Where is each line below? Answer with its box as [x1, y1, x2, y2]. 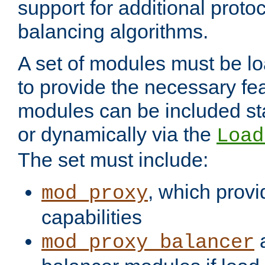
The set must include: [18, 148, 208, 172]
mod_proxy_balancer [41, 231, 254, 254]
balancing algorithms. [18, 20, 208, 43]
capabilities [41, 206, 142, 229]
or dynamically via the [18, 123, 216, 146]
